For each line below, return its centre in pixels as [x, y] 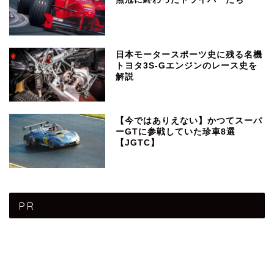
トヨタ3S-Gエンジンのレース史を [187, 66]
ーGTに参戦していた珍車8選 [176, 132]
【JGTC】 [138, 143]
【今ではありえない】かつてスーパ [189, 121]
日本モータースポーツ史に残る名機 [189, 55]
